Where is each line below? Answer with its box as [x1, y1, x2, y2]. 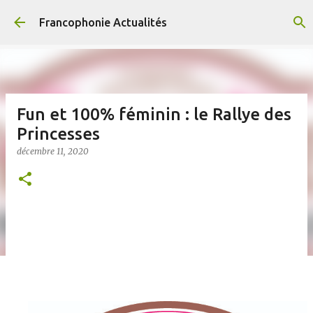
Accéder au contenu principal [86, 11, 233, 24]
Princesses [17, 124, 100, 143]
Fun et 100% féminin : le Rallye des [17, 105, 291, 124]
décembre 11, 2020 [17, 146, 89, 156]
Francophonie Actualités [39, 16, 167, 29]
